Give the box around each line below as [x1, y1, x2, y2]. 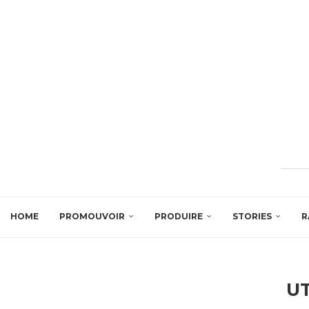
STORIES [232, 210, 272, 221]
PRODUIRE [154, 210, 203, 221]
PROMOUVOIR [59, 210, 125, 221]
